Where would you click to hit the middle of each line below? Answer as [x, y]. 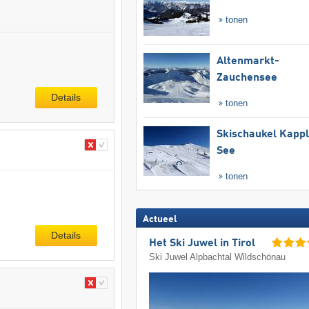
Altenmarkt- [248, 61]
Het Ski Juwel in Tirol [202, 244]
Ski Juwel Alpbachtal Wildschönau [218, 257]
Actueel [160, 219]
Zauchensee [247, 78]
